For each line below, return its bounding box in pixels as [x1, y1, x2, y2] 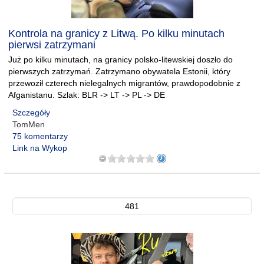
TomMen [12, 120, 45, 129]
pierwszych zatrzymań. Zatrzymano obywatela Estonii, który [8, 67, 230, 76]
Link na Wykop [12, 143, 67, 153]
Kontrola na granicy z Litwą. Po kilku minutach [8, 28, 225, 39]
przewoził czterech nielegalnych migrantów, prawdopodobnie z [8, 78, 240, 88]
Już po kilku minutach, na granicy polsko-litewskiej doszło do [8, 55, 233, 64]
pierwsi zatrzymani [8, 39, 95, 51]
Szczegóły [12, 108, 50, 117]
